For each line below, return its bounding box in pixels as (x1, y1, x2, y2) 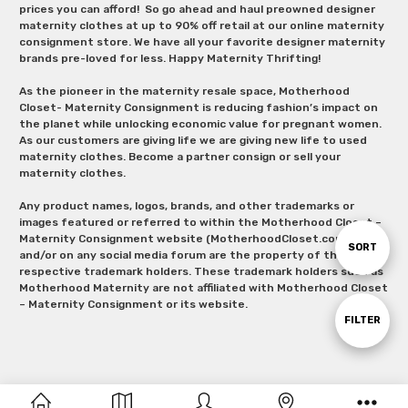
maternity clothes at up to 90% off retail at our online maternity (18, 18, 384, 32)
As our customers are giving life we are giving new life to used (18, 133, 367, 147)
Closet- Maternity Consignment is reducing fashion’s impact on (18, 100, 378, 114)
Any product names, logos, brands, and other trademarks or (18, 199, 354, 212)
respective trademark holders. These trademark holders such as (18, 264, 383, 278)
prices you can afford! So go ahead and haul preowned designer (18, 2, 375, 15)
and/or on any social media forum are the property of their (18, 248, 352, 261)
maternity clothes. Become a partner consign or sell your (18, 149, 341, 163)
